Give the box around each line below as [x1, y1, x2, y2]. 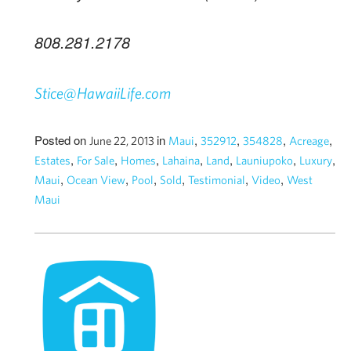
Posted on [34, 132, 89, 148]
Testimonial [188, 173, 245, 186]
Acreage [289, 134, 329, 147]
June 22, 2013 [89, 134, 157, 147]
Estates [34, 154, 71, 167]
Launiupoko [236, 154, 293, 167]
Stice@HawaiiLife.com [34, 84, 171, 102]
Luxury [299, 154, 332, 167]
